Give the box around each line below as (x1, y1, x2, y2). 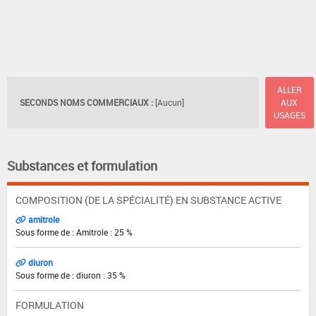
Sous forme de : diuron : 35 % (16, 269, 126, 281)
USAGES (273, 109, 305, 121)
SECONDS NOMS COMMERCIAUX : (20, 97, 153, 109)
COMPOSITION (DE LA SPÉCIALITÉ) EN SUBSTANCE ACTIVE (16, 193, 281, 207)
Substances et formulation (7, 157, 157, 174)
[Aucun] (155, 97, 184, 109)
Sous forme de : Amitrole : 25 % (16, 226, 133, 238)
